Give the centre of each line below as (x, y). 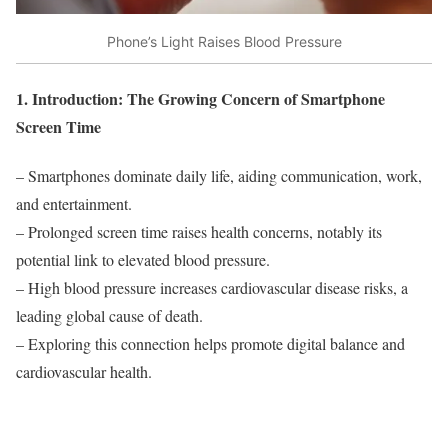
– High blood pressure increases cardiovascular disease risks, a (212, 288)
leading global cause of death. (109, 316)
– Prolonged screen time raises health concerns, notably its (199, 232)
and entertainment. (74, 204)
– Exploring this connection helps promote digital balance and (210, 344)
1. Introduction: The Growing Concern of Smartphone (200, 99)
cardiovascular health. (84, 372)
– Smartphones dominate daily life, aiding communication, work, (219, 176)
